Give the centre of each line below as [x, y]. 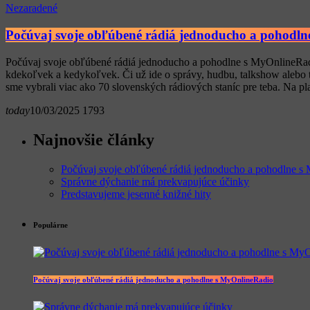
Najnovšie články [94, 139]
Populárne [51, 225]
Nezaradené [31, 8]
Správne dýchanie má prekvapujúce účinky [155, 181]
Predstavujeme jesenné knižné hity [136, 194]
